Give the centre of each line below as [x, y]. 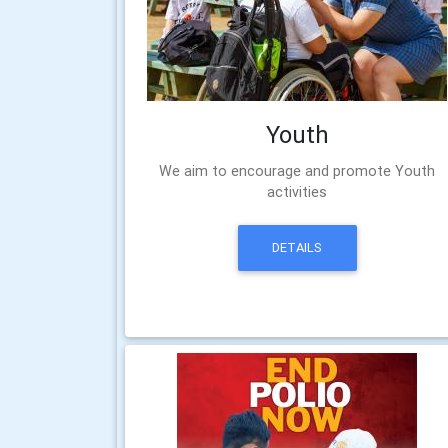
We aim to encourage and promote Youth [297, 171]
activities [297, 192]
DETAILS [297, 248]
